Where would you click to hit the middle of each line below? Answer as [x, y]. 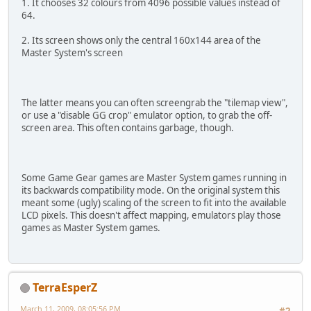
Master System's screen [72, 53]
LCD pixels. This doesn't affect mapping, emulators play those [151, 216]
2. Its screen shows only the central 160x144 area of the [141, 41]
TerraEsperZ [65, 287]
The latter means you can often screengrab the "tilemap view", [155, 103]
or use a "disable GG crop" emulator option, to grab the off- [147, 116]
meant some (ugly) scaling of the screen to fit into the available [154, 203]
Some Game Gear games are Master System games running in [154, 178]
